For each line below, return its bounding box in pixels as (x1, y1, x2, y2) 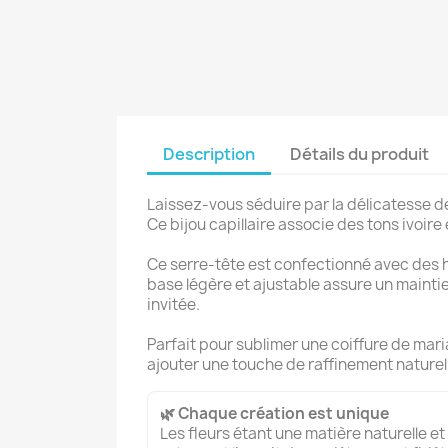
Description (163, 142, 255, 165)
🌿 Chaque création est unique (160, 402, 389, 424)
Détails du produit (290, 142, 430, 165)
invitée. (147, 293, 200, 315)
